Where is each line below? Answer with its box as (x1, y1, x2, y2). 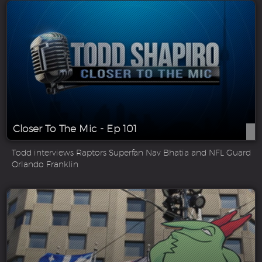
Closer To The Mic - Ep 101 (13, 123, 137, 135)
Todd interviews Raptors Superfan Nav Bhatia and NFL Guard (12, 148, 251, 158)
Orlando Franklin (12, 160, 78, 170)
